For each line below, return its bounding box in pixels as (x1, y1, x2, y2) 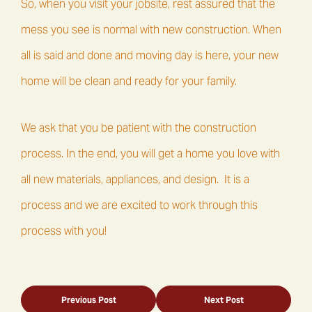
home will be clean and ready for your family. (21, 74, 237, 89)
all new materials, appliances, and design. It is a (21, 172, 249, 187)
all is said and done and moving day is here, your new (21, 48, 279, 63)
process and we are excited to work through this (21, 198, 258, 213)
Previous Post (61, 295, 116, 306)
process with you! (21, 224, 109, 239)
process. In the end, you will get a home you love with (21, 146, 280, 162)
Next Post (203, 295, 244, 306)
